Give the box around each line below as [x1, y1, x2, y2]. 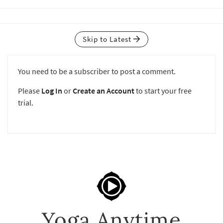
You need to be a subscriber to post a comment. [18, 66, 176, 77]
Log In [41, 86, 62, 96]
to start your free [134, 86, 192, 96]
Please [18, 86, 41, 96]
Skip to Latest [83, 34, 133, 44]
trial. [18, 98, 33, 108]
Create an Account [73, 86, 134, 96]
